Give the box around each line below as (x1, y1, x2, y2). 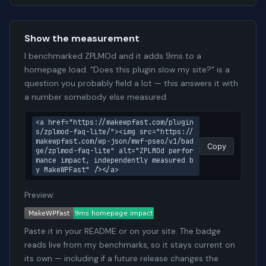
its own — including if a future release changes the (24, 254, 218, 264)
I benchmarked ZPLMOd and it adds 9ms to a (24, 51, 201, 62)
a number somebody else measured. (24, 92, 168, 103)
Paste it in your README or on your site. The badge (24, 226, 221, 237)
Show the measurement (24, 32, 140, 45)
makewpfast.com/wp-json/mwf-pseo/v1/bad (36, 137, 194, 147)
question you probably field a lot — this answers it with (24, 78, 238, 89)
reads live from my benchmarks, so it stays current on (24, 240, 235, 251)
